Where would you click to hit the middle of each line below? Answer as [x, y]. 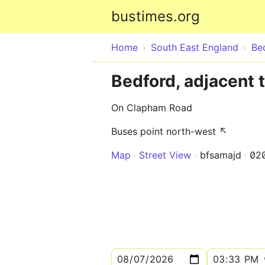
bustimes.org [156, 16]
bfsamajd [221, 155]
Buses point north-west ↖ [169, 131]
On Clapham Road [152, 108]
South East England [195, 47]
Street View [165, 155]
